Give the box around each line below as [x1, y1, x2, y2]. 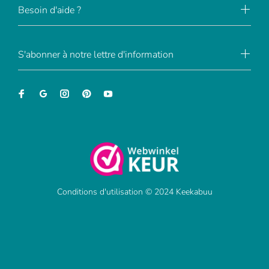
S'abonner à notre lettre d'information [18, 48, 174, 61]
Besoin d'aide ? [18, 4, 81, 17]
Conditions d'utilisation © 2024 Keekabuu [56, 186, 213, 198]
